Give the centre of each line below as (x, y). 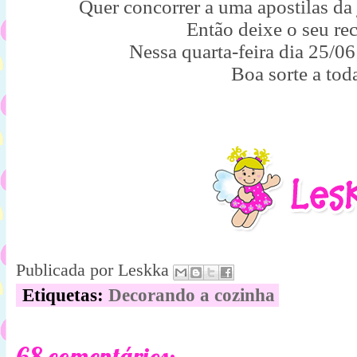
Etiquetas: (65, 295)
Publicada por (67, 270)
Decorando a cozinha (192, 295)
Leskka (143, 270)
